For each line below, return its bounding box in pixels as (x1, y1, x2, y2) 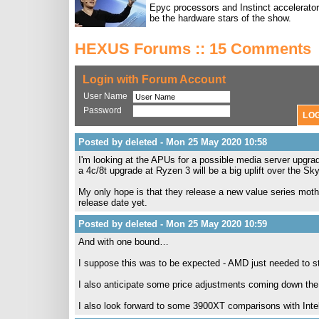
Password (83, 105, 122, 115)
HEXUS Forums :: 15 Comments (75, 40, 311, 58)
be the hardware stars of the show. (150, 13, 291, 23)
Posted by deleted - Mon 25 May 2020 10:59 (78, 219, 267, 229)
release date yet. (78, 197, 147, 208)
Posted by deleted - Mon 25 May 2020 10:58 (78, 137, 267, 147)
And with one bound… (78, 236, 169, 247)
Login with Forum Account (83, 73, 226, 85)
